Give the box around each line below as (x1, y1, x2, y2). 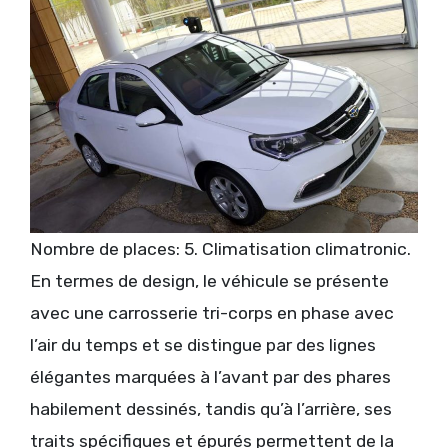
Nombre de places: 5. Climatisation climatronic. (30, 238, 411, 259)
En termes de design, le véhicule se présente (30, 270, 389, 291)
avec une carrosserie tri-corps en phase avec (30, 302, 394, 323)
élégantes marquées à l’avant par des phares (30, 366, 391, 387)
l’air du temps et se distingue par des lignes (30, 334, 376, 355)
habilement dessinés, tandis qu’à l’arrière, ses (30, 398, 392, 419)
